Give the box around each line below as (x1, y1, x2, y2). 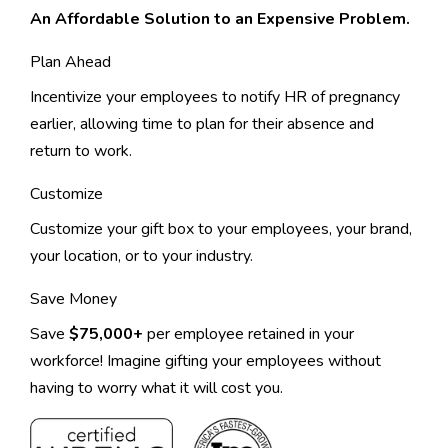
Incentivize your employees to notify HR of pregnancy (30, 86, 400, 109)
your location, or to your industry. (30, 245, 253, 268)
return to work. (30, 140, 132, 163)
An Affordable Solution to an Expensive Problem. (30, 8, 410, 31)
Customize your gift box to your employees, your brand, (30, 218, 412, 241)
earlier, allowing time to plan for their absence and (30, 113, 374, 136)
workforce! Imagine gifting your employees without (30, 350, 381, 373)
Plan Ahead (30, 51, 111, 74)
